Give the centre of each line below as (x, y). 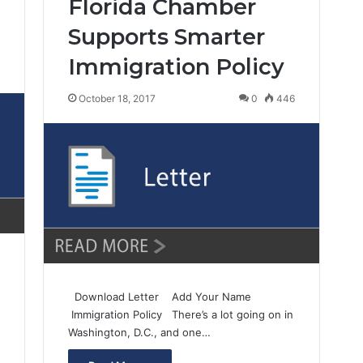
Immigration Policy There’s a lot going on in (180, 315)
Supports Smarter (166, 37)
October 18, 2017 (117, 98)
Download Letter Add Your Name (164, 297)
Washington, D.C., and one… (139, 333)
